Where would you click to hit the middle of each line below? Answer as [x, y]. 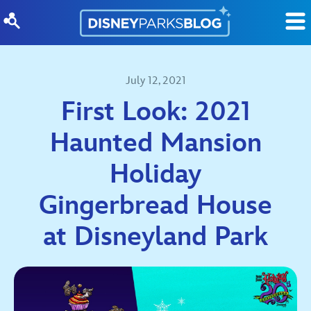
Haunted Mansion [155, 143]
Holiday [155, 175]
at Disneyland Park [155, 237]
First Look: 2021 [155, 112]
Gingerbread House [155, 206]
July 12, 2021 [155, 81]
